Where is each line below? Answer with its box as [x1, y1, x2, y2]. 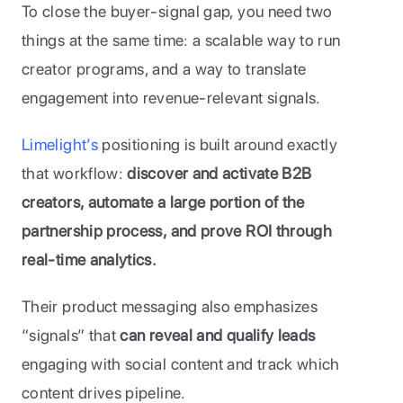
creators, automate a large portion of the [22, 193, 305, 211]
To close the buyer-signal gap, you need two [22, 2, 333, 21]
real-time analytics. [22, 250, 157, 269]
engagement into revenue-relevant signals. [22, 88, 321, 107]
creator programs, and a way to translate [22, 59, 307, 78]
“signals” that [22, 326, 121, 345]
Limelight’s [22, 135, 98, 154]
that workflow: [22, 164, 128, 183]
